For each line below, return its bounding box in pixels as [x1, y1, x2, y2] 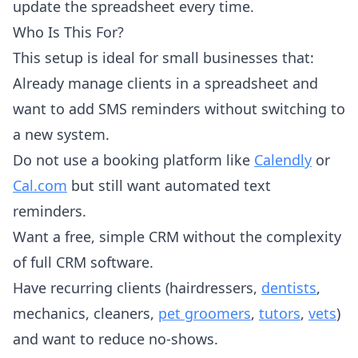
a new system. [13, 124, 109, 144]
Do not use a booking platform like [13, 149, 254, 169]
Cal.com [13, 175, 67, 195]
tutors [259, 303, 300, 323]
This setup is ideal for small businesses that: [13, 47, 314, 67]
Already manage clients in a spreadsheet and [13, 73, 318, 93]
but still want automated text [67, 175, 271, 195]
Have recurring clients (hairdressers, [13, 277, 261, 297]
